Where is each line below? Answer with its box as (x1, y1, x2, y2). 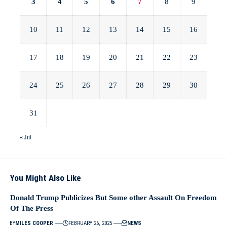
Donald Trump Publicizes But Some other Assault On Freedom (10, 193, 217, 202)
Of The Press (10, 204, 53, 212)
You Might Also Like (10, 172, 81, 183)
